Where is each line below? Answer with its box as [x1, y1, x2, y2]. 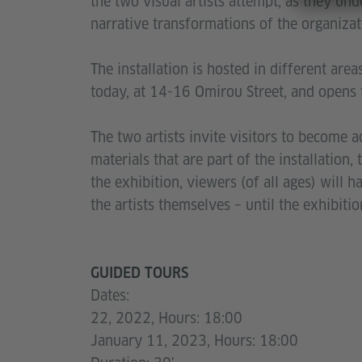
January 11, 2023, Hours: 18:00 [90, 331, 298, 351]
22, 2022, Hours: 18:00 [90, 309, 242, 328]
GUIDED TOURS [90, 264, 188, 282]
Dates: [90, 286, 129, 305]
